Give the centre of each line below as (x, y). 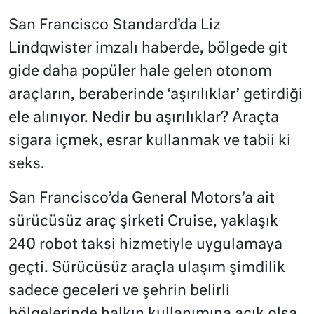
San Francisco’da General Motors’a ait (142, 199)
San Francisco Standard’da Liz (115, 26)
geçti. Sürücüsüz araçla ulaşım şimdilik (147, 268)
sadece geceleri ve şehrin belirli (119, 292)
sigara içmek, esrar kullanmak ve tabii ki (150, 142)
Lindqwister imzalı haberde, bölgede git (148, 49)
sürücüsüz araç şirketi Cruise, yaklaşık (143, 222)
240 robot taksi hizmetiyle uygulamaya (145, 245)
